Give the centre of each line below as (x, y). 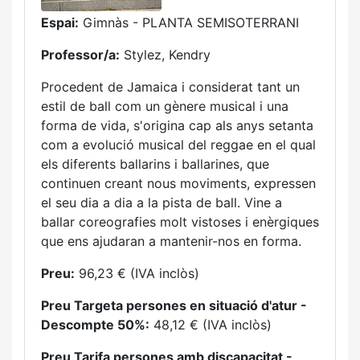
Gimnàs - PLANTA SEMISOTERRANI (189, 22)
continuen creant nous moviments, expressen (178, 183)
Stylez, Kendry (165, 55)
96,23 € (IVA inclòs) (137, 273)
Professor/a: (80, 55)
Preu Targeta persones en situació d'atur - (174, 305)
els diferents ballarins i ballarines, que (155, 164)
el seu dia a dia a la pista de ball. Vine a (162, 202)
